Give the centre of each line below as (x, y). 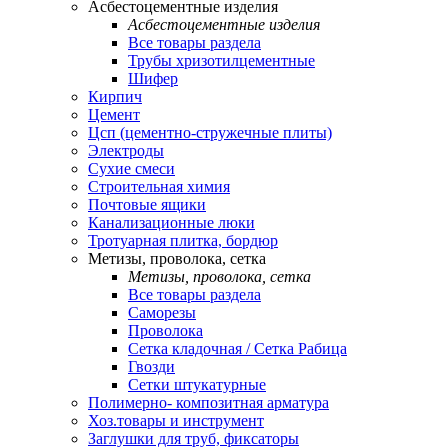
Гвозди (151, 366)
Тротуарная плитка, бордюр (183, 240)
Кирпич (115, 96)
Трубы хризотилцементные (221, 60)
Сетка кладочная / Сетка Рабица (237, 348)
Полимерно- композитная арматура (208, 402)
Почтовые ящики (147, 204)
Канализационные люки (171, 222)
